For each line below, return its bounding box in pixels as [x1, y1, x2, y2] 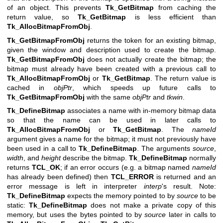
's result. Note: [161, 182, 216, 191]
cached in [7, 83, 54, 92]
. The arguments [137, 144, 193, 153]
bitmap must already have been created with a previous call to [7, 64, 216, 73]
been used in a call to [7, 144, 79, 153]
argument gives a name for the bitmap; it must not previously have [7, 135, 216, 143]
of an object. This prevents [7, 3, 106, 12]
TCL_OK [31, 163, 60, 172]
